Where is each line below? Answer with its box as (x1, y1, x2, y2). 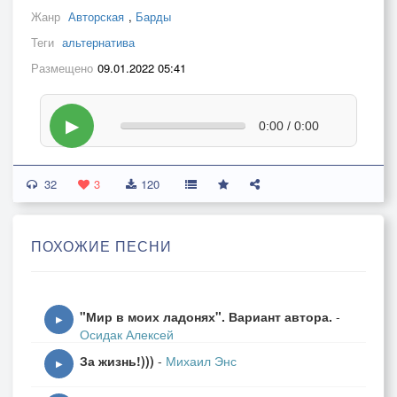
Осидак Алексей (80, 325, 174, 343)
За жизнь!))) (80, 352, 154, 370)
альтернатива (62, 34, 135, 51)
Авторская (68, 8, 124, 25)
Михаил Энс (166, 352, 237, 370)
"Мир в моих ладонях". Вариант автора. (80, 307, 332, 325)
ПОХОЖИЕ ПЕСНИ (31, 236, 172, 256)
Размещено (31, 59, 93, 76)
